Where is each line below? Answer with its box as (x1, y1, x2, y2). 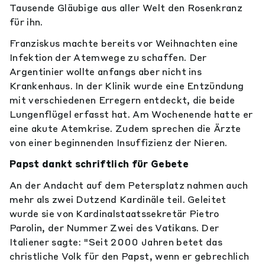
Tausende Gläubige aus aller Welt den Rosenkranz (9, 2, 243, 14)
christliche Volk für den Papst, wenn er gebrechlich (9, 250, 250, 262)
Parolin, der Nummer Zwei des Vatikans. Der (9, 222, 219, 234)
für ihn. (9, 16, 43, 28)
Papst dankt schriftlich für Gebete (9, 158, 189, 170)
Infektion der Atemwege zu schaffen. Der (9, 51, 207, 63)
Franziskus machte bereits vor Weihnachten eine (9, 37, 238, 49)
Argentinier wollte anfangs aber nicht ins (9, 66, 202, 77)
